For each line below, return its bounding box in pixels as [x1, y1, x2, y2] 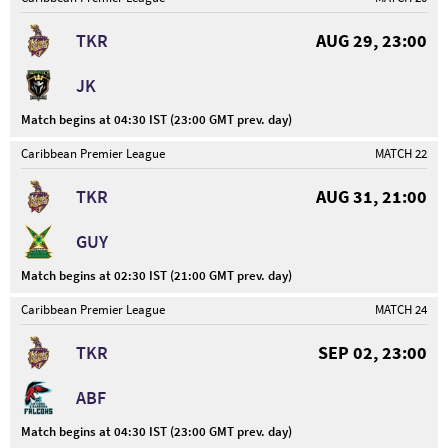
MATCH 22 [375, 145, 427, 163]
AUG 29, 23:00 [316, 28, 427, 52]
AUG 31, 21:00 [316, 184, 427, 208]
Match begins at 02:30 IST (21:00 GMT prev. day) [21, 267, 292, 285]
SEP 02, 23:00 [318, 340, 427, 364]
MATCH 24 [375, 301, 427, 319]
